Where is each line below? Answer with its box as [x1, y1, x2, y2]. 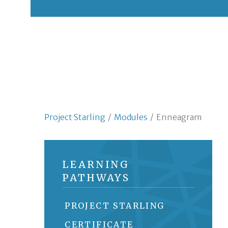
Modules [114, 112, 148, 122]
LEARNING [62, 158, 130, 171]
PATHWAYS [62, 172, 130, 184]
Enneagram [156, 112, 202, 122]
